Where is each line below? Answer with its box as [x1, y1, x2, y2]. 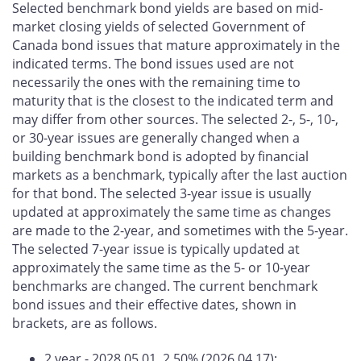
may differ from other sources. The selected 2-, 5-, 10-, [12, 110, 338, 128]
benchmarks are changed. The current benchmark [12, 276, 317, 295]
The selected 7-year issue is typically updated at [12, 239, 300, 258]
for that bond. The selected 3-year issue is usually [12, 184, 311, 202]
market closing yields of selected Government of [12, 17, 305, 35]
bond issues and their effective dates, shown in [12, 295, 297, 313]
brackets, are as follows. [12, 313, 157, 332]
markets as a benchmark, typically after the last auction [12, 165, 347, 184]
